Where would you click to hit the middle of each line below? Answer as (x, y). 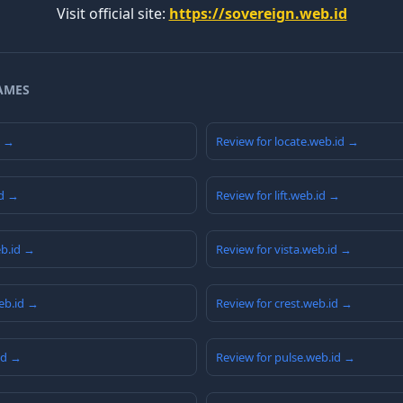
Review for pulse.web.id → (286, 358)
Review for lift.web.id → (278, 196)
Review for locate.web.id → (287, 142)
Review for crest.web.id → (284, 304)
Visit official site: (112, 14)
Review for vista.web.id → (284, 250)
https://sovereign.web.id (258, 14)
